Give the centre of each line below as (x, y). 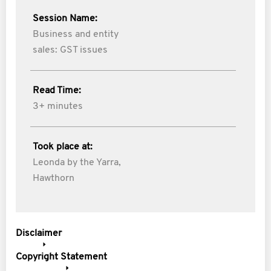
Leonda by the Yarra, (77, 163)
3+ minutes (58, 106)
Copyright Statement (61, 257)
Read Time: (57, 91)
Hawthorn (54, 178)
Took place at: (63, 147)
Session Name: (65, 19)
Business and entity (76, 34)
